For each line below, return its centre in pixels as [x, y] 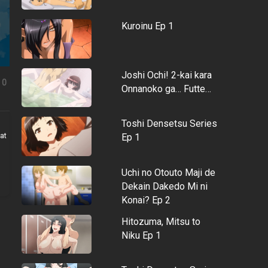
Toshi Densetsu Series [169, 124]
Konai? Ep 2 [146, 200]
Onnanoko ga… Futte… [166, 89]
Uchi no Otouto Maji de [168, 172]
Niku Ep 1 [141, 235]
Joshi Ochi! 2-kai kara [166, 75]
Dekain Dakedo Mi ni [164, 186]
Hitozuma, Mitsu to [161, 221]
